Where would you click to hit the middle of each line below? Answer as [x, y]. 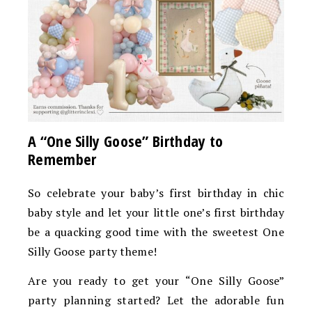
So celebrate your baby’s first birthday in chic [156, 193]
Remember [62, 158]
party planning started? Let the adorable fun [156, 300]
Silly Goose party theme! [93, 251]
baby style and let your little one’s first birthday [156, 212]
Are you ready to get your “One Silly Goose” [156, 280]
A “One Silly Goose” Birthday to [126, 140]
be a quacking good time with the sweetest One [156, 232]
